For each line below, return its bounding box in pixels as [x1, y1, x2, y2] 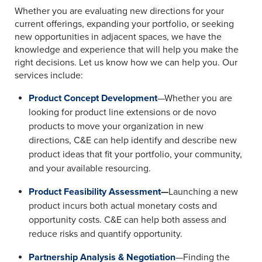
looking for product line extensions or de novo [29, 106, 216, 118]
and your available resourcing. [29, 163, 151, 174]
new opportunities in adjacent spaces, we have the [15, 31, 222, 43]
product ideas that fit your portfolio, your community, [29, 149, 242, 160]
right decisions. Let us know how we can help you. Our [15, 57, 237, 68]
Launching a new [168, 186, 238, 198]
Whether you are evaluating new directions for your [15, 5, 224, 17]
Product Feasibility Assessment [29, 186, 161, 198]
